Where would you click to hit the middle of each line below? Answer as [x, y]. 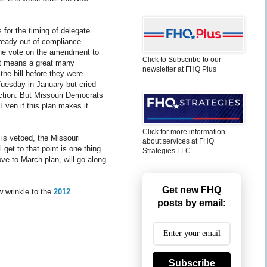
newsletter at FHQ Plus [179, 69]
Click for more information [184, 132]
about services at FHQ [178, 141]
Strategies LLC [167, 151]
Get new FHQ [192, 190]
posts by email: [192, 203]
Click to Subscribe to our [182, 60]
